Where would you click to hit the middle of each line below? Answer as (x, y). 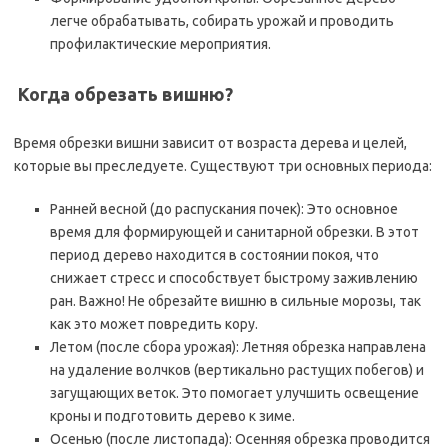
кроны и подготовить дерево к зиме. (172, 416)
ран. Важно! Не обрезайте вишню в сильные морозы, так (235, 301)
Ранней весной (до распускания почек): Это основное (224, 209)
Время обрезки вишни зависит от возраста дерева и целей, (210, 143)
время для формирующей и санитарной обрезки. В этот (234, 232)
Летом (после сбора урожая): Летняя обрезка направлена (238, 347)
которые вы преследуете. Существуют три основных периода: (223, 166)
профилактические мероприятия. (160, 44)
